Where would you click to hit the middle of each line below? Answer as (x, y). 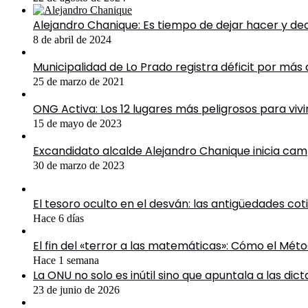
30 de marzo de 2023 (79, 166)
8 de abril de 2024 (72, 40)
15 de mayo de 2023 (77, 124)
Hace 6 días (58, 219)
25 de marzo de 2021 (79, 82)
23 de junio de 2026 (76, 290)
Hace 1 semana (66, 261)
